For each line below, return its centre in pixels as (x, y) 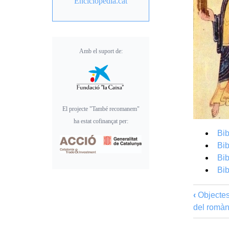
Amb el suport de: (101, 51)
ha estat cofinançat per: (101, 121)
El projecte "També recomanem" (101, 109)
